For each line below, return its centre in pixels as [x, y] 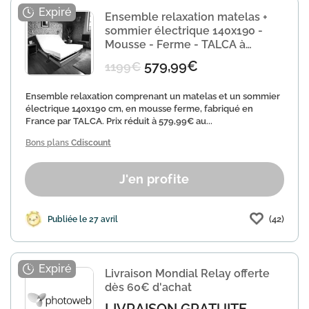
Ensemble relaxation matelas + [186, 17]
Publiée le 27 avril [83, 219]
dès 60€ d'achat [148, 287]
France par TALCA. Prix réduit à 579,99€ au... [119, 121]
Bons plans [48, 143]
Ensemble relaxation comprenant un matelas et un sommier [153, 96]
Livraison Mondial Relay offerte [187, 273]
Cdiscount [91, 143]
